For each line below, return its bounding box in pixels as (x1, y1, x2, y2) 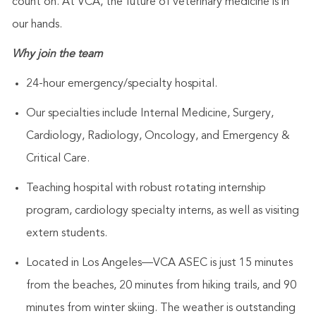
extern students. (25, 228, 107, 240)
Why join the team (11, 49, 103, 61)
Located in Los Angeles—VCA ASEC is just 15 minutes (25, 257, 293, 269)
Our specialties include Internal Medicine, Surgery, (25, 108, 274, 120)
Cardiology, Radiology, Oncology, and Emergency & (25, 130, 290, 142)
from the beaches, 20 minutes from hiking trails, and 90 (25, 280, 296, 292)
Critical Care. (25, 153, 90, 165)
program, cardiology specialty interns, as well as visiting (25, 205, 299, 217)
